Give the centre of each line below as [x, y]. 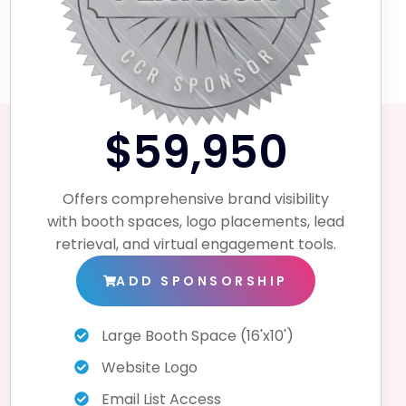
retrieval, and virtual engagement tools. [196, 244]
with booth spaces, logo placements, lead [196, 221]
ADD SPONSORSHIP [202, 280]
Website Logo [150, 367]
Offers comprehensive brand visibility [196, 198]
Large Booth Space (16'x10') [198, 335]
